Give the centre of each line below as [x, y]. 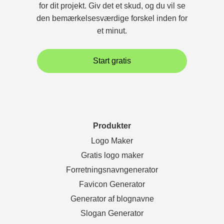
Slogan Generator [112, 213]
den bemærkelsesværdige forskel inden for [112, 18]
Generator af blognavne [112, 198]
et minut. [112, 30]
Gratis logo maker [112, 155]
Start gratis [112, 61]
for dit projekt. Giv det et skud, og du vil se [112, 5]
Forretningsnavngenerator [112, 169]
